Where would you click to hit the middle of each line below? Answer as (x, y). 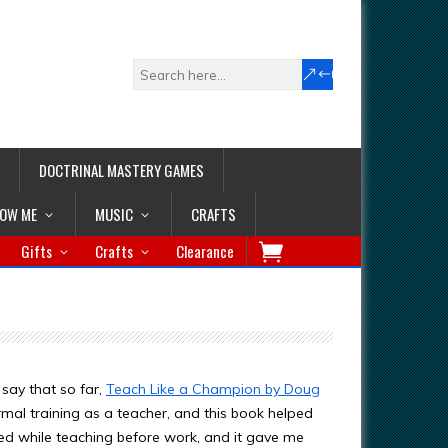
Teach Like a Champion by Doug (213, 389)
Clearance (205, 251)
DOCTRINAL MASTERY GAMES (121, 170)
